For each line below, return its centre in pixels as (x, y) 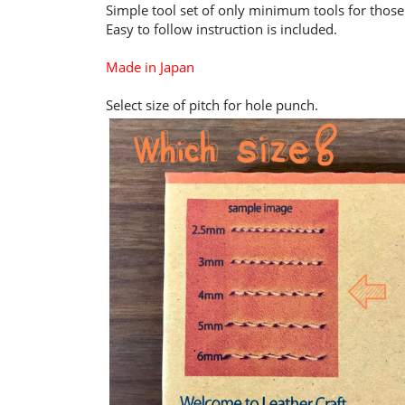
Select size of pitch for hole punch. (212, 105)
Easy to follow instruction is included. (221, 29)
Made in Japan (150, 67)
